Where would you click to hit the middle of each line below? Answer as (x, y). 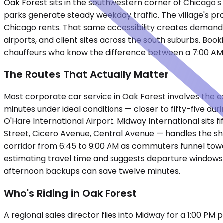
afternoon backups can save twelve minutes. (92, 171)
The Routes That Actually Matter (86, 74)
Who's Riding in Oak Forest (70, 193)
